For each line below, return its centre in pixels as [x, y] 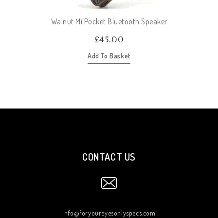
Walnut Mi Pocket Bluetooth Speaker [109, 21]
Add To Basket [109, 55]
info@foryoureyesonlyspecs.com [109, 213]
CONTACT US [109, 156]
